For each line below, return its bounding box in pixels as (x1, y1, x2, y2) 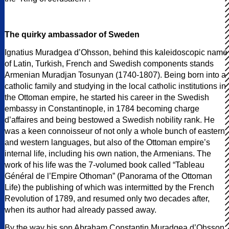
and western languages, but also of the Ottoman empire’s (5, 138, 210, 147)
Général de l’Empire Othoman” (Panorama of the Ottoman (5, 171, 212, 180)
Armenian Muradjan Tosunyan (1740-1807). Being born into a (5, 70, 226, 79)
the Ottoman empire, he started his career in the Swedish (5, 93, 209, 102)
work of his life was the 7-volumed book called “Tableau (5, 160, 204, 169)
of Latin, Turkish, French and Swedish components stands (5, 59, 214, 68)
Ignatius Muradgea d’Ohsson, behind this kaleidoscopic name (5, 48, 227, 57)
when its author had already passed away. (5, 205, 156, 214)
